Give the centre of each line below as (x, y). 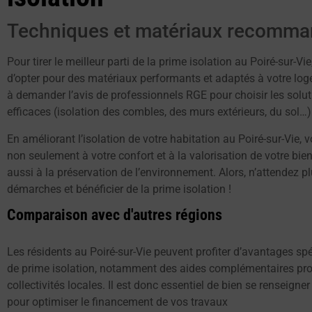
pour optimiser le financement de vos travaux (117, 302)
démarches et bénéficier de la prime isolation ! (119, 189)
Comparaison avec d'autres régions (115, 215)
